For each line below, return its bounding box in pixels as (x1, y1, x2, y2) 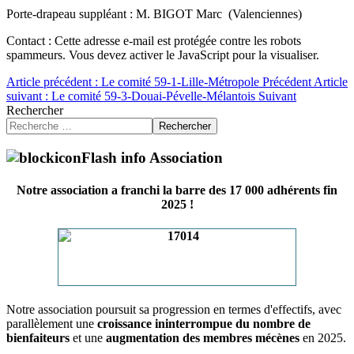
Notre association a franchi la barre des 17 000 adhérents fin (17, 183, 337, 197)
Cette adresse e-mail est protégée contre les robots (55, 33, 301, 47)
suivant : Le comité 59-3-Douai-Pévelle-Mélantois (6, 88, 258, 103)
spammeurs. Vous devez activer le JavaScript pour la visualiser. (6, 47, 319, 62)
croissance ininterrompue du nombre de (97, 317, 311, 331)
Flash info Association (81, 149, 223, 166)
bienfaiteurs (6, 331, 70, 345)
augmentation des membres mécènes (106, 331, 299, 345)
